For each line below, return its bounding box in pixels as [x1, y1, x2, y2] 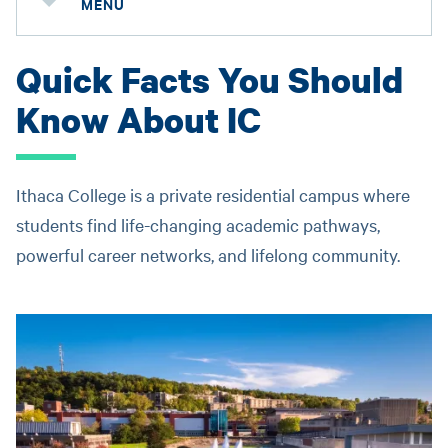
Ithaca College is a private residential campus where [16, 183, 410, 206]
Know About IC [16, 96, 261, 143]
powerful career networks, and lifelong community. [16, 243, 400, 266]
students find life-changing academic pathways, [16, 213, 380, 236]
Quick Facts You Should [16, 56, 403, 103]
